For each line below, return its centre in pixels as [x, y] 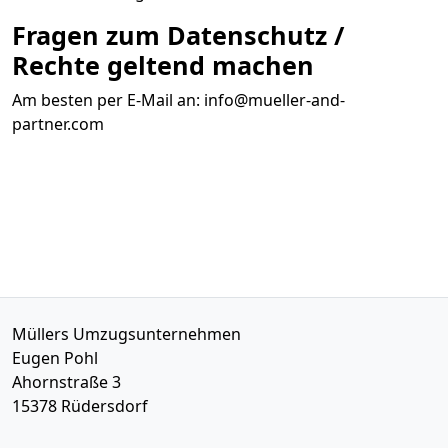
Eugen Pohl [55, 358]
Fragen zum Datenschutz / [178, 35]
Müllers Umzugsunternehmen [126, 334]
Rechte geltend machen [163, 65]
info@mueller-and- [274, 100]
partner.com [58, 124]
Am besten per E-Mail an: [108, 100]
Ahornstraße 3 [66, 382]
